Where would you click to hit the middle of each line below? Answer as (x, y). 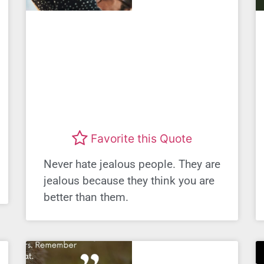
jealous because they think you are (129, 181)
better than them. (86, 197)
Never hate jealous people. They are (132, 164)
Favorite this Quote (141, 138)
